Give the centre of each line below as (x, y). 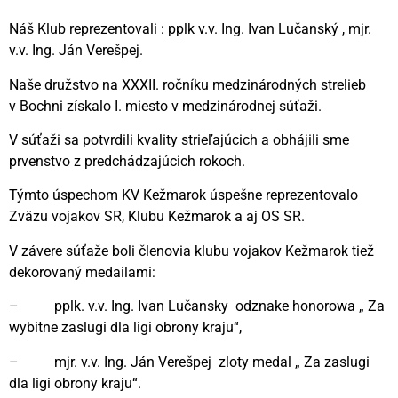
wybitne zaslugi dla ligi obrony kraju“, (125, 328)
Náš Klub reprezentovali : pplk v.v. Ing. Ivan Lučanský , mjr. (190, 29)
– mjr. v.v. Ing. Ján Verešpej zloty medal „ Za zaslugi (189, 362)
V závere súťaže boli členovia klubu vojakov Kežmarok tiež (191, 251)
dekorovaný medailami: (82, 272)
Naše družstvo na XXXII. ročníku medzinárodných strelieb (187, 84)
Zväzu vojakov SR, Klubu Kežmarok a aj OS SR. (157, 217)
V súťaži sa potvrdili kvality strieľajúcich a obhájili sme (179, 140)
